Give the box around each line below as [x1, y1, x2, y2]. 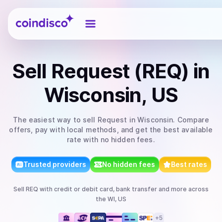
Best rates [170, 160, 207, 168]
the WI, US [96, 195, 126, 203]
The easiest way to [13, 115, 83, 124]
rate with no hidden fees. [67, 135, 155, 144]
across [187, 185, 209, 193]
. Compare [173, 115, 209, 124]
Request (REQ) [51, 59, 189, 83]
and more [157, 185, 187, 193]
